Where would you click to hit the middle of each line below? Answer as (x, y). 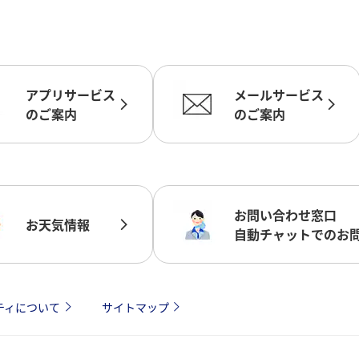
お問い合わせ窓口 (285, 215)
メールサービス (278, 95)
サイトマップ (135, 307)
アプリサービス (71, 95)
